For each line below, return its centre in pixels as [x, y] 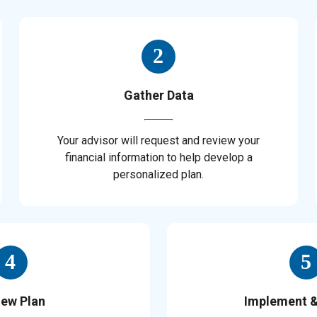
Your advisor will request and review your [158, 141]
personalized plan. [158, 175]
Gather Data [158, 96]
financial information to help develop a [158, 158]
